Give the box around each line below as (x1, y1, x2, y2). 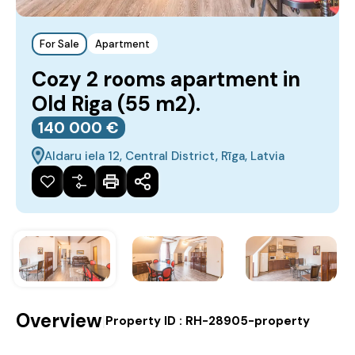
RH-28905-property (185, 313, 310, 330)
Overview (16, 308, 102, 334)
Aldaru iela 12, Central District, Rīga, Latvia (44, 147, 284, 164)
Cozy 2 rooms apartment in (32, 65, 300, 93)
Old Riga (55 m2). (32, 90, 200, 117)
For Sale (40, 36, 79, 51)
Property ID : (105, 313, 185, 330)
